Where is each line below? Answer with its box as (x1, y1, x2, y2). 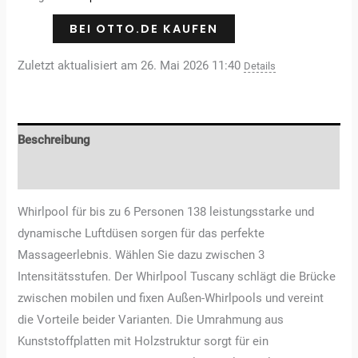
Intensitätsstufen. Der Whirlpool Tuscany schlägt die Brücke (18, 269, 336, 284)
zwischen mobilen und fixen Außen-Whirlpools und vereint (18, 291, 324, 306)
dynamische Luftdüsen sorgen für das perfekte (18, 226, 265, 241)
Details (244, 60, 276, 73)
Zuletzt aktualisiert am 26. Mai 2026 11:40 (18, 58, 245, 74)
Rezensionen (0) (18, 165, 105, 181)
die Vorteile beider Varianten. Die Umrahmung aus (18, 312, 284, 328)
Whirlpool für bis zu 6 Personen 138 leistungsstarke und (18, 205, 315, 220)
